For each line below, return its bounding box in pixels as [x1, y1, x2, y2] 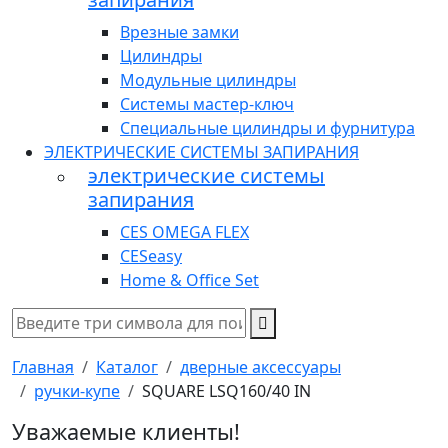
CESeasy [120, 245, 182, 268]
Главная [12, 356, 74, 379]
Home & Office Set [120, 269, 259, 292]
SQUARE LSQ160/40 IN [142, 380, 311, 403]
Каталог [96, 356, 158, 379]
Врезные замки [120, 21, 239, 44]
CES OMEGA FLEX [120, 221, 249, 244]
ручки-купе [34, 380, 120, 403]
